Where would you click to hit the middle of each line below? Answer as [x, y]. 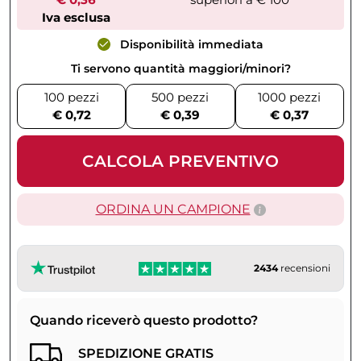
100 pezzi [71, 97]
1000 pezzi [290, 97]
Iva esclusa [77, 18]
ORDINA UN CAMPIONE [173, 209]
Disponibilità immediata [190, 45]
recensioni [304, 268]
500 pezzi [180, 97]
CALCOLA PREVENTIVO [180, 161]
